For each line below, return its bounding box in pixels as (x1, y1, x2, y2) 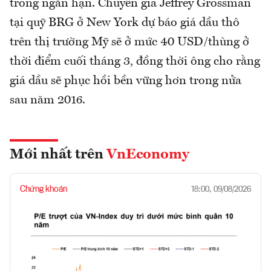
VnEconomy (106, 147, 189, 162)
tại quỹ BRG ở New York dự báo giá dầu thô (10, 16, 240, 29)
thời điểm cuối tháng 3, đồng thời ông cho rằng (10, 55, 260, 68)
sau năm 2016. (10, 94, 85, 106)
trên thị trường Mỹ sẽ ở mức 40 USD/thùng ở (10, 36, 249, 48)
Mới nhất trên (10, 147, 106, 162)
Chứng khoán (20, 184, 67, 194)
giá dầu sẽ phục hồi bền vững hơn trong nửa (10, 74, 241, 87)
